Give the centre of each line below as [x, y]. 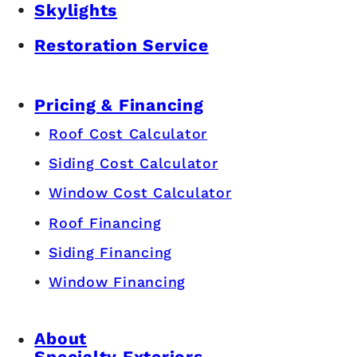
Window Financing [118, 282]
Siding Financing [111, 252]
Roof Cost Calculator [128, 133]
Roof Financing [105, 222]
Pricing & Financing [119, 105]
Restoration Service [122, 45]
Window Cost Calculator [140, 193]
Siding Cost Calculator [133, 163]
